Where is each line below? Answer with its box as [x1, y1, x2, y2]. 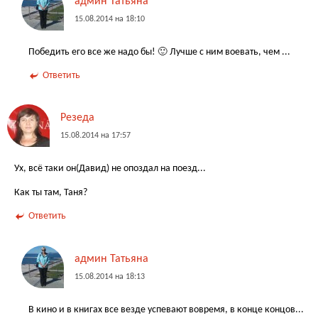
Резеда [60, 112, 94, 124]
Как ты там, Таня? [14, 187, 87, 197]
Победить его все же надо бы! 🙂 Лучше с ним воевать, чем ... [28, 47, 290, 57]
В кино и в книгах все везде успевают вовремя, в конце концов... [28, 305, 304, 314]
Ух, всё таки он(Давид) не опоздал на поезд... [14, 164, 206, 174]
